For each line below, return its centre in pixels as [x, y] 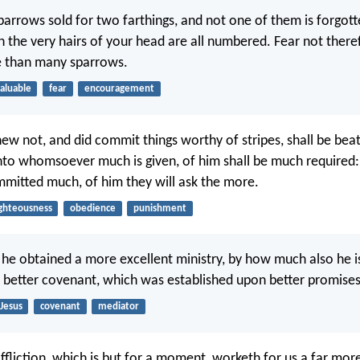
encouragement [119, 89]
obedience [92, 208]
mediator [118, 307]
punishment [160, 208]
